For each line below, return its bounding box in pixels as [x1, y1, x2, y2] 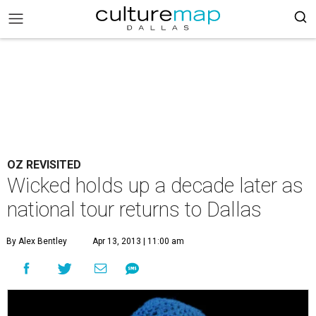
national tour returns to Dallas [7, 197, 262, 221]
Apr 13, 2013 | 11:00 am [92, 236, 184, 246]
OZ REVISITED [7, 158, 81, 171]
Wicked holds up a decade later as [7, 174, 303, 197]
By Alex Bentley [6, 236, 67, 246]
